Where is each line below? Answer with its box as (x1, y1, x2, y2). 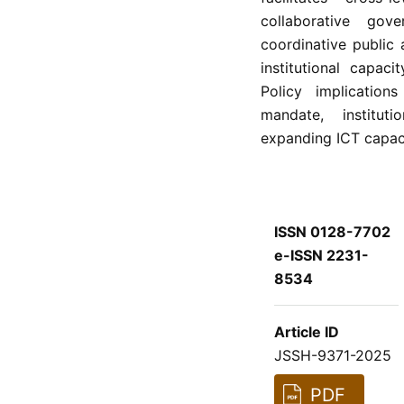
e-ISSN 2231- (273, 245, 369, 264)
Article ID (273, 322, 339, 341)
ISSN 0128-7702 (273, 222, 390, 241)
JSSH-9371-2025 (273, 345, 391, 364)
